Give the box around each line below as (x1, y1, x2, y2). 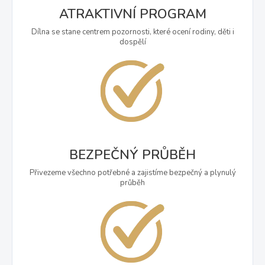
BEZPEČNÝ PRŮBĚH (69, 146, 196, 164)
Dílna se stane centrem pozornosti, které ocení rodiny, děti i (31, 26, 234, 37)
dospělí (119, 36, 146, 47)
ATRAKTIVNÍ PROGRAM (59, 5, 206, 23)
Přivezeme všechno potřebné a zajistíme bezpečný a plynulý (29, 167, 236, 178)
